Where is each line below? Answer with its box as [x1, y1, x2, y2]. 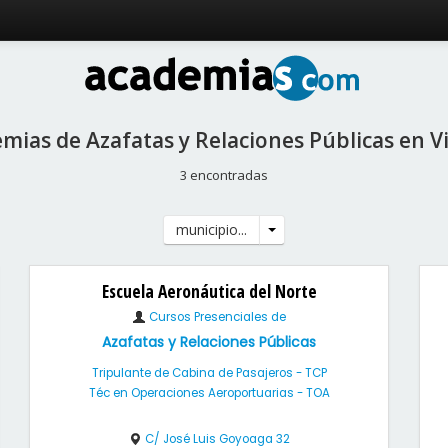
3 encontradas [180, 166, 268, 184]
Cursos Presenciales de [146, 309, 286, 325]
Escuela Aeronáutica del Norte [101, 279, 317, 303]
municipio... [176, 220, 247, 239]
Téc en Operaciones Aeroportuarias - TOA [88, 385, 330, 401]
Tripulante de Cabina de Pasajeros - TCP [91, 365, 327, 381]
